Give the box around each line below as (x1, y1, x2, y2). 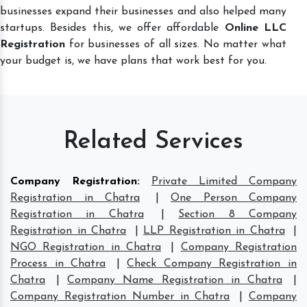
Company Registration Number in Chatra (10, 291, 230, 302)
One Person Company (171, 192, 297, 204)
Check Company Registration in (127, 258, 297, 269)
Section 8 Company (178, 208, 297, 220)
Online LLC (224, 22, 287, 34)
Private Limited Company (151, 175, 297, 187)
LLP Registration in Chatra (143, 225, 285, 236)
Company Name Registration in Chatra (67, 274, 282, 286)
